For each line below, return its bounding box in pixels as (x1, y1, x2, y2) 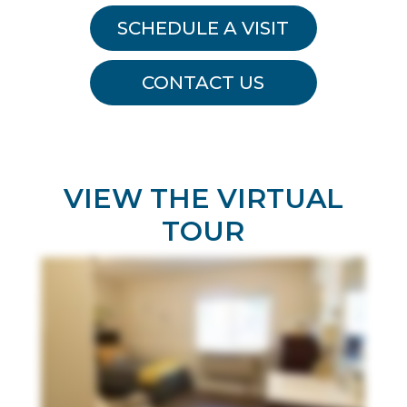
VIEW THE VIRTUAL (63, 182, 343, 215)
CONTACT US (142, 72, 265, 94)
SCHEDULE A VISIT (117, 17, 290, 39)
